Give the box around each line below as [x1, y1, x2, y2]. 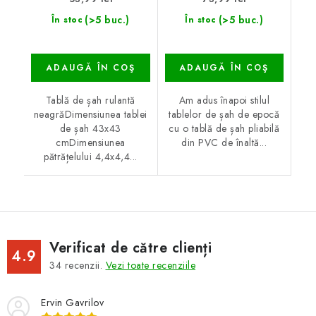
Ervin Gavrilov [41, 296, 104, 310]
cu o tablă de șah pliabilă [169, 121, 280, 136]
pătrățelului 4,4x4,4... [44, 150, 138, 164]
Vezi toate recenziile [105, 258, 195, 273]
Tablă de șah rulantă [45, 93, 135, 108]
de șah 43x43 [59, 121, 121, 136]
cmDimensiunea [56, 135, 126, 150]
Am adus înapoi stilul [178, 93, 269, 108]
